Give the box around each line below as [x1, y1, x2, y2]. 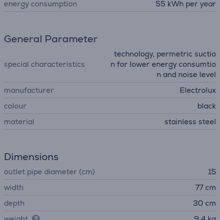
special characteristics [4, 59, 85, 69]
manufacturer [4, 85, 54, 95]
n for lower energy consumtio [110, 59, 216, 69]
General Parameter [4, 32, 98, 45]
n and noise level [157, 70, 216, 79]
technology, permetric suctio [114, 49, 216, 58]
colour [4, 101, 27, 110]
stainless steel [165, 117, 216, 126]
